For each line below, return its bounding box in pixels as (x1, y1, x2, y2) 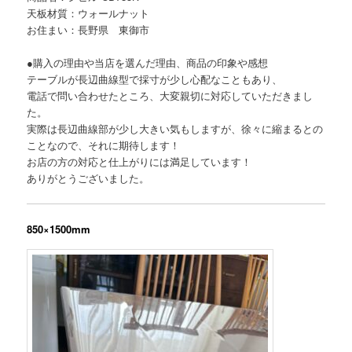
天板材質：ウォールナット (27, 5, 150, 21)
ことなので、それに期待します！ (27, 137, 181, 153)
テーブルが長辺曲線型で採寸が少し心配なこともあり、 (27, 71, 283, 87)
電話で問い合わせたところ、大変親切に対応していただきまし (27, 88, 313, 104)
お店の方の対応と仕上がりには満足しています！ (27, 154, 252, 170)
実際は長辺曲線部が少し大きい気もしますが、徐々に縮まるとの (27, 121, 324, 137)
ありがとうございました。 (27, 170, 150, 186)
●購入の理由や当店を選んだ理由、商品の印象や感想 (27, 55, 269, 71)
